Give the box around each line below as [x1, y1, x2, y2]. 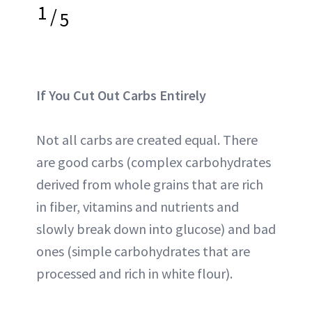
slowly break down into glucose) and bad [36, 219, 276, 237]
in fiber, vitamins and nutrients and [36, 197, 239, 215]
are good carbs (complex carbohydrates [36, 153, 271, 171]
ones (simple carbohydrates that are [36, 242, 250, 260]
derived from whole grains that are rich [36, 175, 263, 193]
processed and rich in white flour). [36, 264, 233, 282]
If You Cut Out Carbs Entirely [36, 86, 206, 104]
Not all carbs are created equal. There [36, 130, 258, 148]
